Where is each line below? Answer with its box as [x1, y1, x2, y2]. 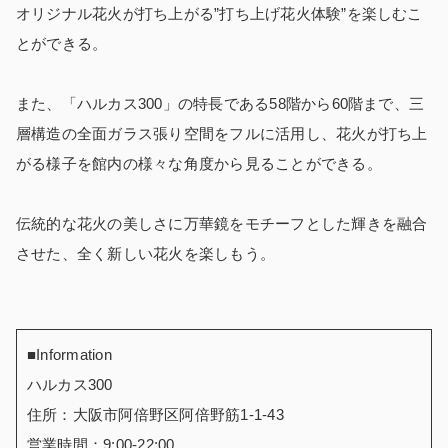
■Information [27, 345, 112, 363]
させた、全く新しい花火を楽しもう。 [16, 244, 276, 262]
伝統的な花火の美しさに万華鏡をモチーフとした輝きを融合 [16, 214, 428, 232]
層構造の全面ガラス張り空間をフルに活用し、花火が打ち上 [16, 124, 428, 142]
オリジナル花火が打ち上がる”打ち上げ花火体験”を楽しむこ [16, 4, 423, 22]
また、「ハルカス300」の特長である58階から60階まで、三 [16, 94, 425, 112]
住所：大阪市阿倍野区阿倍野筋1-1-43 [27, 405, 284, 423]
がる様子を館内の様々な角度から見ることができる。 [16, 154, 382, 172]
